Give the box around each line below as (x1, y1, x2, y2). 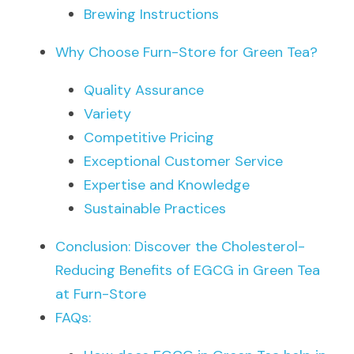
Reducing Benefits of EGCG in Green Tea (55, 261, 320, 280)
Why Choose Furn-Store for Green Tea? (55, 43, 318, 62)
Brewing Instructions (84, 5, 219, 24)
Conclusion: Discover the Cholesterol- (55, 237, 305, 256)
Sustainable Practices (84, 199, 226, 218)
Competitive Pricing (84, 128, 214, 147)
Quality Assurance (84, 81, 204, 100)
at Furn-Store (55, 284, 146, 303)
